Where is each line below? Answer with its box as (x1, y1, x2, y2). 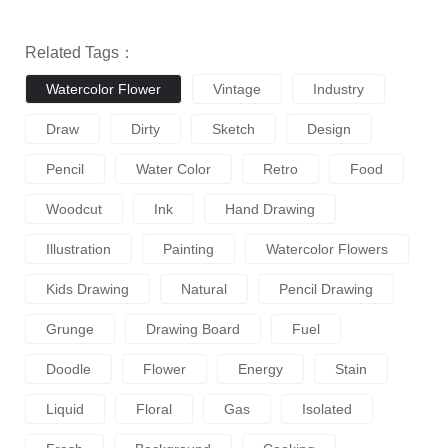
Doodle (46, 361, 91, 378)
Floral (136, 401, 172, 418)
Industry (313, 81, 364, 98)
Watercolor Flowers (266, 241, 388, 258)
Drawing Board (146, 321, 240, 338)
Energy (238, 361, 283, 378)
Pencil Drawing (279, 281, 373, 298)
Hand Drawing (225, 201, 315, 218)
